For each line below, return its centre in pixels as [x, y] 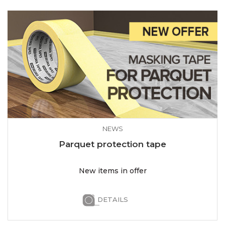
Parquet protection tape [113, 144]
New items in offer [113, 171]
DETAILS [113, 199]
